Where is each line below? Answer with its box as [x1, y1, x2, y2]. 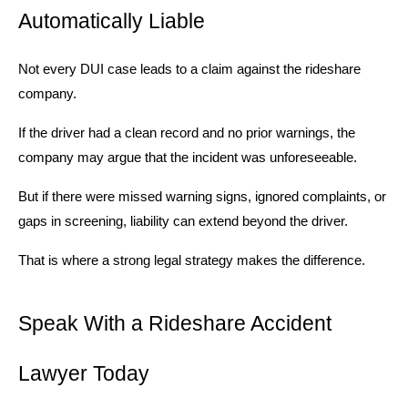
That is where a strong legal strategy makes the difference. [18, 252, 365, 268]
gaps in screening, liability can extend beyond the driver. [18, 213, 348, 229]
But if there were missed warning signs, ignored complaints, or [18, 189, 386, 204]
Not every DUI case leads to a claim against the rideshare [18, 61, 361, 76]
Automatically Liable [18, 8, 205, 33]
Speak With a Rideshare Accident [18, 311, 331, 335]
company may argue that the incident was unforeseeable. [18, 149, 357, 165]
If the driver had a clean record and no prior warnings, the [18, 125, 355, 140]
